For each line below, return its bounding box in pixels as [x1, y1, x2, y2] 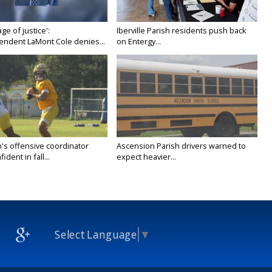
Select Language [54, 226, 138, 242]
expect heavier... [117, 151, 177, 163]
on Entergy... [117, 36, 161, 47]
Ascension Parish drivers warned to [117, 140, 246, 152]
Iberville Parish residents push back [117, 25, 247, 36]
